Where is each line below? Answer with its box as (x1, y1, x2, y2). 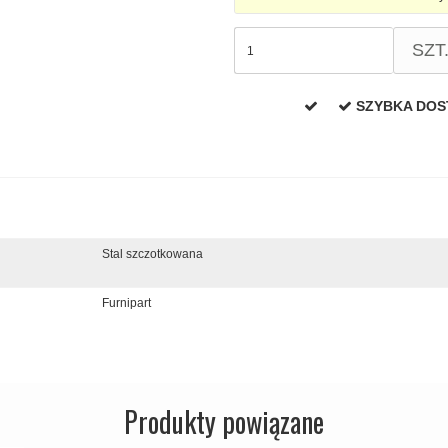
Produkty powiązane (124, 400, 324, 442)
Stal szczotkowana (102, 246, 204, 261)
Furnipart (102, 295, 152, 310)
